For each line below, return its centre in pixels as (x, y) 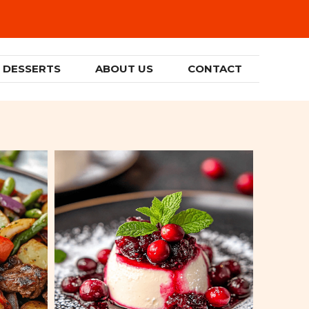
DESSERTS (32, 69)
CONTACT (215, 69)
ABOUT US (124, 69)
